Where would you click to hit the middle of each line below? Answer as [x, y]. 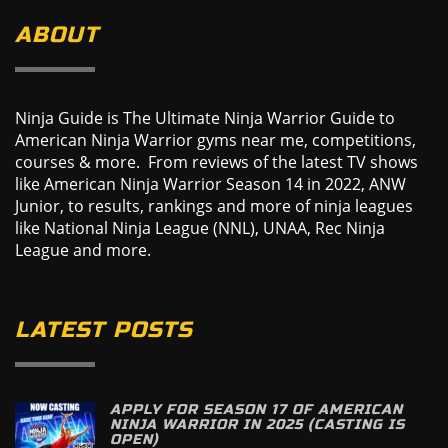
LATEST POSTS [104, 329]
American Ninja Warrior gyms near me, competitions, [215, 139]
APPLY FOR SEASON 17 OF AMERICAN [256, 409]
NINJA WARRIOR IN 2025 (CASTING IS [257, 424]
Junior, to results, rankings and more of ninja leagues [214, 205]
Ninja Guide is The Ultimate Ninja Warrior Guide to [205, 117]
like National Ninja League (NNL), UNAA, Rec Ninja [200, 227]
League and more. [83, 249]
